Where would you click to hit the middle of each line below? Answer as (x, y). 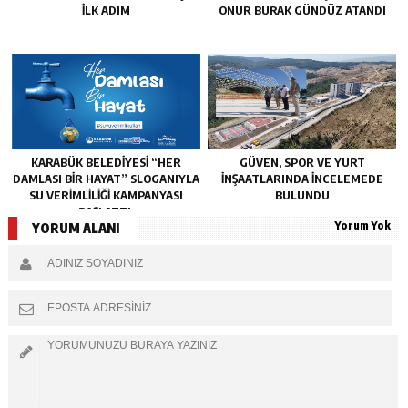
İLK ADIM (106, 10)
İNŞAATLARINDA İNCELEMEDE (302, 178)
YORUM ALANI (75, 229)
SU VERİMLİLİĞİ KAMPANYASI (106, 194)
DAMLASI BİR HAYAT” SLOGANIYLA (106, 178)
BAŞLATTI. (106, 211)
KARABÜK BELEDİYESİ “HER (106, 162)
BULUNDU (302, 194)
